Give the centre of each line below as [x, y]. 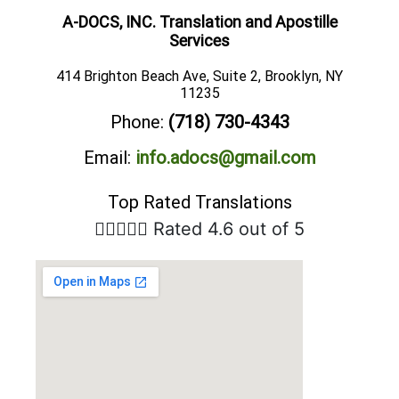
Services [199, 41]
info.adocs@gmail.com [225, 158]
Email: [107, 158]
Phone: [137, 122]
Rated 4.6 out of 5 [229, 229]
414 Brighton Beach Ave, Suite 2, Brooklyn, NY [199, 77]
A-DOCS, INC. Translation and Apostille [199, 22]
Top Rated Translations [199, 203]
